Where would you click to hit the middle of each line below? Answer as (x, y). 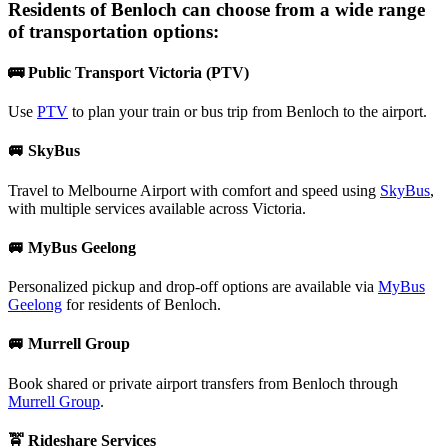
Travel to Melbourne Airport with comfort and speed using (194, 190)
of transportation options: (113, 31)
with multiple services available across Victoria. (157, 208)
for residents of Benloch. (141, 305)
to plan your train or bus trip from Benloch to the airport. (247, 112)
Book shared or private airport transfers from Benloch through (203, 383)
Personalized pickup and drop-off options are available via (193, 287)
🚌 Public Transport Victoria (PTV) (128, 72)
